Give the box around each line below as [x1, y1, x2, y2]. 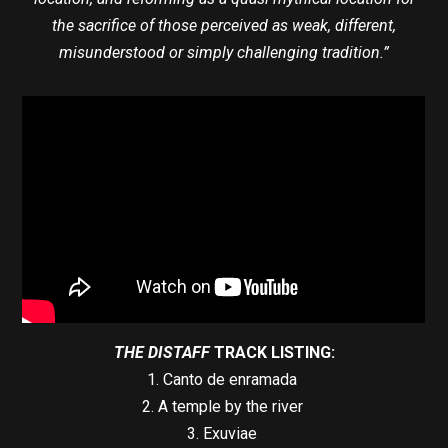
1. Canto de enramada [147, 369, 301, 389]
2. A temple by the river [141, 396, 307, 416]
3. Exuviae [187, 423, 261, 443]
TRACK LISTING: [213, 342, 335, 362]
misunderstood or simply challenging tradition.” [59, 43, 389, 63]
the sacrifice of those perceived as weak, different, [52, 16, 396, 36]
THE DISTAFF [113, 342, 214, 362]
